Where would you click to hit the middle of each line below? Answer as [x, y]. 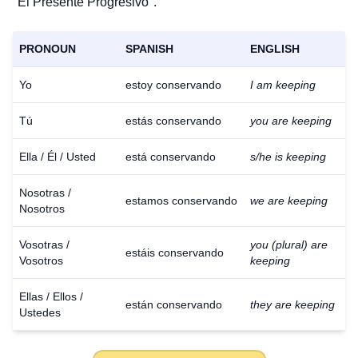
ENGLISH [275, 49]
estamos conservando [181, 201]
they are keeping [292, 304]
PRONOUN [48, 49]
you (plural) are [289, 245]
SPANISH [149, 49]
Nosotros [42, 209]
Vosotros [41, 261]
